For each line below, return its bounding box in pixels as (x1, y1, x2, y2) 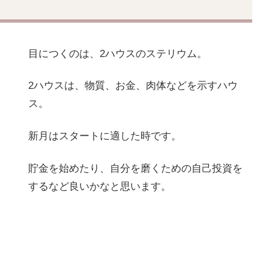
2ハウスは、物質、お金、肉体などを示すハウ (28, 80, 238, 92)
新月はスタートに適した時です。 (28, 130, 181, 142)
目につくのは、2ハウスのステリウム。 (28, 47, 207, 59)
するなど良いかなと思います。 (28, 180, 171, 192)
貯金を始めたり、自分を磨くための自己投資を (28, 162, 243, 174)
